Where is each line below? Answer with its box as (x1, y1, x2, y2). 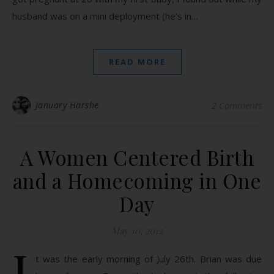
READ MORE (108, 56, 166, 67)
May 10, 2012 (111, 224, 163, 237)
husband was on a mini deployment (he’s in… (12, 10, 198, 22)
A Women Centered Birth (20, 144, 254, 171)
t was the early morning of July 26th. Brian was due (35, 253, 262, 265)
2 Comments (212, 99, 262, 111)
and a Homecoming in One (12, 167, 262, 194)
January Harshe (35, 99, 99, 111)
